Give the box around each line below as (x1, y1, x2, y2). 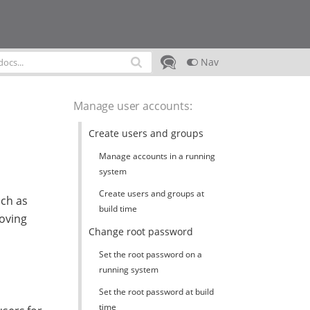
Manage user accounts (73, 98, 190, 113)
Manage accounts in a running (98, 150, 215, 162)
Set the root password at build (98, 286, 214, 298)
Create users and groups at (98, 188, 204, 199)
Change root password (88, 225, 193, 238)
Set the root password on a (98, 248, 202, 260)
